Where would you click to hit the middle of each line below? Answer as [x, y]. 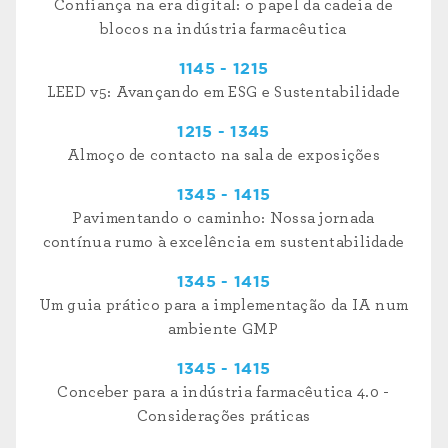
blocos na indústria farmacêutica [223, 28]
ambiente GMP [223, 328]
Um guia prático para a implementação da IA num [223, 304]
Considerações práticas [223, 415]
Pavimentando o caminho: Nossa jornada [223, 217]
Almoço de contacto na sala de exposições [223, 154]
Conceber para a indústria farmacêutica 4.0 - [223, 391]
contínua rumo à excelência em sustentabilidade [223, 241]
